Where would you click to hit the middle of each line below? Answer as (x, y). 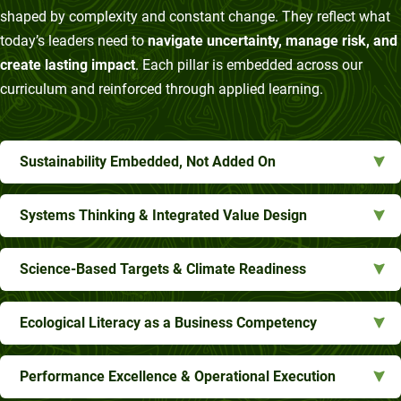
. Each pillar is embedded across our (249, 65)
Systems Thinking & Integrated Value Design (163, 216)
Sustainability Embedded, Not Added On (148, 162)
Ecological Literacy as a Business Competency (168, 323)
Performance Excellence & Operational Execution (178, 377)
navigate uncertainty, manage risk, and (273, 41)
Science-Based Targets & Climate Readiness (163, 269)
